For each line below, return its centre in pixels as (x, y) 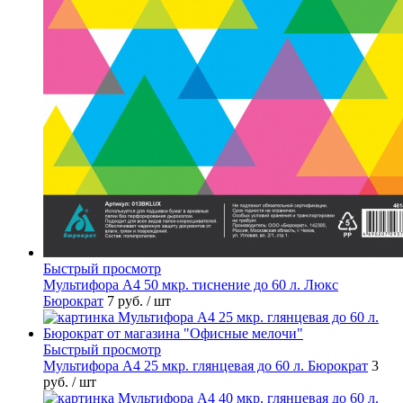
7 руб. (127, 301)
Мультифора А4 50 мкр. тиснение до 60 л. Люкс (191, 285)
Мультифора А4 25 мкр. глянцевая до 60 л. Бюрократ (206, 366)
